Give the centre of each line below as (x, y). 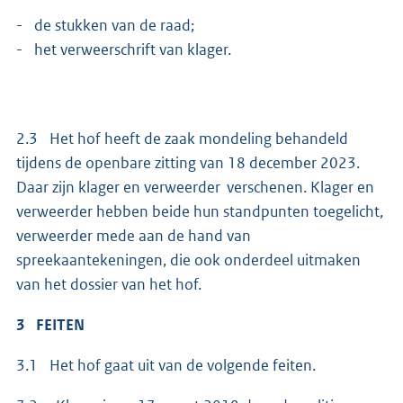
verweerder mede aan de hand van (134, 236)
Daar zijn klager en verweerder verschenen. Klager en (195, 188)
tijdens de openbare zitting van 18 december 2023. (188, 163)
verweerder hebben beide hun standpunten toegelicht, (200, 212)
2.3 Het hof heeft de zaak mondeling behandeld (182, 139)
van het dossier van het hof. (110, 285)
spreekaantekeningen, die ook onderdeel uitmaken (188, 260)
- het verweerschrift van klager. (124, 50)
